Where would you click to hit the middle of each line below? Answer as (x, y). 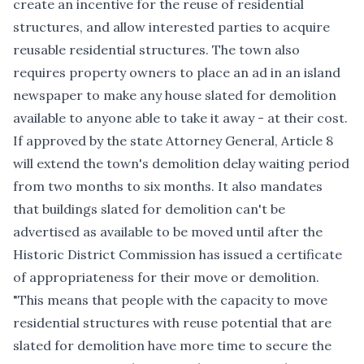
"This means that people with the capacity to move (170, 299)
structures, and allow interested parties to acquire (171, 26)
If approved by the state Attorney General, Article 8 (173, 140)
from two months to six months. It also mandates (168, 186)
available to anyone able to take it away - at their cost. (180, 117)
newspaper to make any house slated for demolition (175, 95)
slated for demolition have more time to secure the (172, 345)
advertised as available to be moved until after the (168, 231)
